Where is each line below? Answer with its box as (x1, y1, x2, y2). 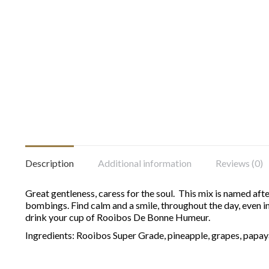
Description (25, 157, 74, 169)
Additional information (98, 157, 192, 169)
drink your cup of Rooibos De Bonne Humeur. (25, 211, 210, 223)
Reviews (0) (216, 157, 263, 169)
